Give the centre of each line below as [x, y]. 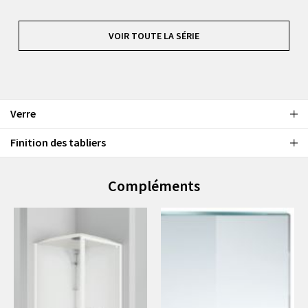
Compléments [154, 186]
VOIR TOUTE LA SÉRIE [154, 36]
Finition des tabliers [58, 143]
